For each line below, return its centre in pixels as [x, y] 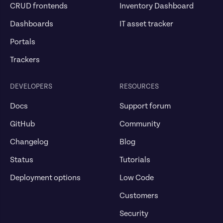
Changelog [29, 142]
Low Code [137, 178]
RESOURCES [139, 87]
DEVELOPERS [31, 87]
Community [140, 124]
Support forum [145, 106]
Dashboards [32, 24]
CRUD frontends [39, 6]
